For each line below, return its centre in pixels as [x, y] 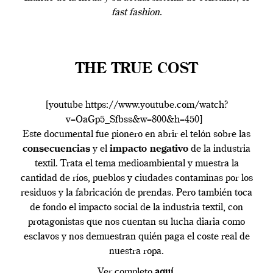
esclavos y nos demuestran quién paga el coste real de [136, 237]
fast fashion [135, 13]
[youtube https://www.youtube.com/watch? [136, 106]
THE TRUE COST [136, 70]
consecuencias [56, 150]
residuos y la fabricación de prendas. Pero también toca [136, 193]
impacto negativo [149, 150]
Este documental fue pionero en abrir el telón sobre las [136, 135]
